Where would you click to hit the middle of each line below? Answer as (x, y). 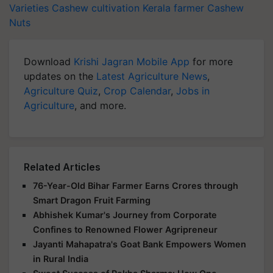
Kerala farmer (173, 8)
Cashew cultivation (96, 8)
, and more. (100, 106)
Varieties (29, 8)
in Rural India (61, 259)
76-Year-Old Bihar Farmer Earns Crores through (136, 186)
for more (211, 62)
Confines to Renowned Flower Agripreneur (125, 230)
